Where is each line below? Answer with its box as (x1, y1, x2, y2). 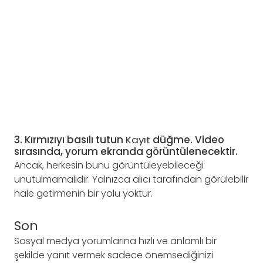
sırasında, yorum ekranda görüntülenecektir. (14, 144, 238, 159)
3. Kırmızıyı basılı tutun (14, 132, 126, 147)
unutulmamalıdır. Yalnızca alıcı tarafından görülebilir (14, 172, 248, 186)
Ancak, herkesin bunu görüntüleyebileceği (14, 158, 204, 172)
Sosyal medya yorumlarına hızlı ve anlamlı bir (14, 234, 217, 248)
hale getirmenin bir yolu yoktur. (14, 186, 153, 200)
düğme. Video (150, 132, 224, 147)
